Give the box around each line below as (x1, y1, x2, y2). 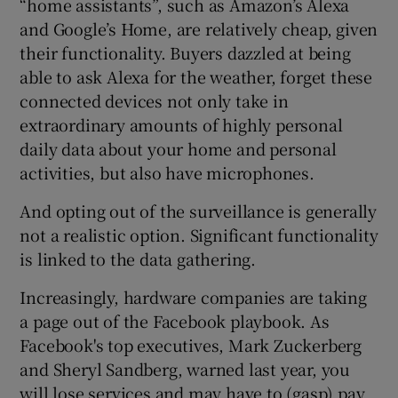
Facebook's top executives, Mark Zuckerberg (20, 332, 362, 356)
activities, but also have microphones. (20, 160, 314, 184)
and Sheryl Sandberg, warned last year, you (20, 356, 351, 380)
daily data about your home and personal (20, 136, 337, 160)
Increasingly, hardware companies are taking (20, 284, 367, 308)
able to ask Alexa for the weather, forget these (20, 64, 373, 88)
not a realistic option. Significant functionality (20, 222, 378, 246)
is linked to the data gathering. (20, 246, 257, 270)
